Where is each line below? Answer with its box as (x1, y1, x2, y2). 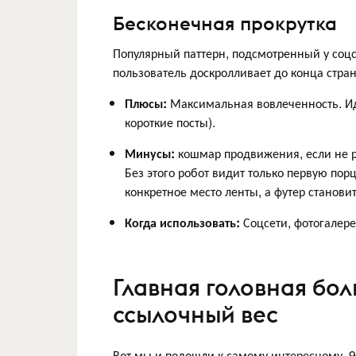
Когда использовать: (125, 213, 243, 231)
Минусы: (125, 144, 175, 162)
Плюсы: (125, 94, 167, 112)
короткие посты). (125, 113, 215, 131)
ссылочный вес (113, 299, 278, 329)
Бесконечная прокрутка (113, 11, 337, 35)
